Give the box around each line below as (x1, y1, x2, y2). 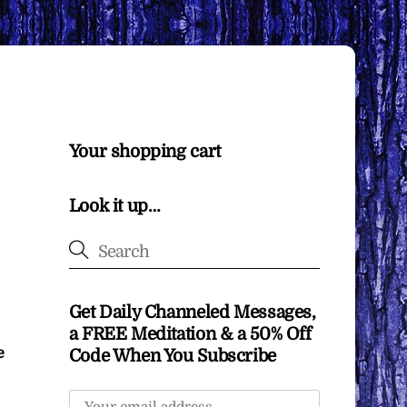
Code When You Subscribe (68, 346, 276, 367)
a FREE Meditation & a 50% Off (68, 324, 312, 345)
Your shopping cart (68, 141, 221, 162)
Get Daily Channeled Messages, (68, 303, 316, 323)
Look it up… (68, 196, 161, 217)
